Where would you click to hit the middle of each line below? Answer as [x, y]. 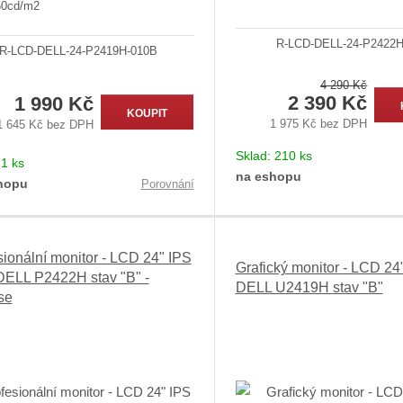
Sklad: [255, 155]
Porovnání [167, 184]
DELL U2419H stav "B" [309, 288]
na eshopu [268, 176]
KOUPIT [148, 113]
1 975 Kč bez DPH [319, 124]
